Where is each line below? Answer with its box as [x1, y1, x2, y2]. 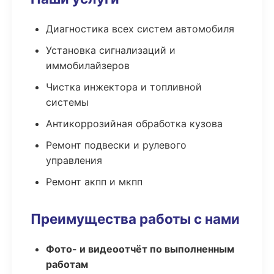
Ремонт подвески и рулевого [46, 139, 187, 151]
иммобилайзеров [46, 59, 130, 72]
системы [46, 96, 89, 108]
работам [46, 258, 88, 270]
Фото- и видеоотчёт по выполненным [46, 243, 234, 255]
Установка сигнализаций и [46, 44, 176, 56]
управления [46, 154, 102, 166]
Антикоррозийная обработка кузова [46, 117, 223, 130]
